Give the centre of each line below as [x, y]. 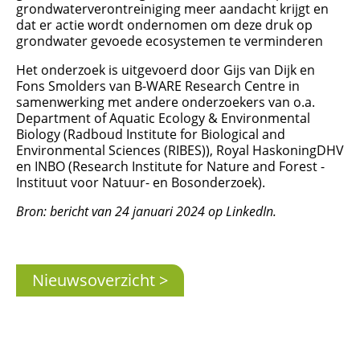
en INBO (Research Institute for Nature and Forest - [170, 167]
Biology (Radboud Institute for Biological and [151, 135]
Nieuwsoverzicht [94, 280]
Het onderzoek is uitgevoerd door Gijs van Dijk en [166, 70]
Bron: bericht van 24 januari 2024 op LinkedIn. [146, 212]
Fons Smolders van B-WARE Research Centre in [158, 86]
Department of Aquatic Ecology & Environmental [163, 119]
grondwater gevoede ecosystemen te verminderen [170, 41]
